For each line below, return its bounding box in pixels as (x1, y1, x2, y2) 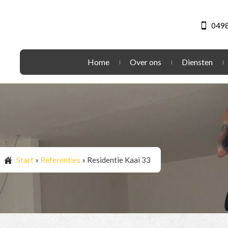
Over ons (130, 57, 161, 67)
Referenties (40, 155, 80, 164)
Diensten (182, 57, 213, 67)
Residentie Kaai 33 (87, 155, 151, 164)
